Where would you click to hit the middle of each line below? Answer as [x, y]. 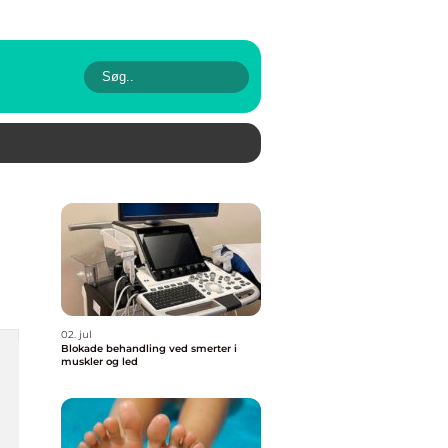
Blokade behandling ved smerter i [149, 348]
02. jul [76, 334]
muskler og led [99, 361]
